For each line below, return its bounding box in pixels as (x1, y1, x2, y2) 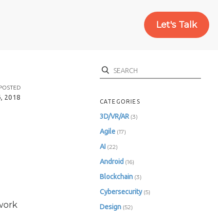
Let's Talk (156, 19, 197, 31)
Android (99, 158, 124, 166)
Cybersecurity (99, 188, 142, 196)
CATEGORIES (99, 98, 140, 105)
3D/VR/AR (99, 112, 129, 121)
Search (99, 64, 119, 71)
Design (99, 203, 121, 211)
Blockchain (99, 173, 133, 181)
